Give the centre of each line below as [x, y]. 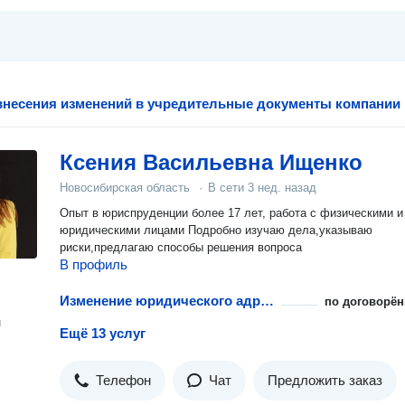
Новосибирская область [125, 188]
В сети [228, 188]
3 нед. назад [282, 188]
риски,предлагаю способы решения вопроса [181, 247]
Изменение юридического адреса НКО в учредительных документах [267, 301]
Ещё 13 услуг [103, 333]
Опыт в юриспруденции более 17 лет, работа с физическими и [231, 213]
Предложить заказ [325, 380]
